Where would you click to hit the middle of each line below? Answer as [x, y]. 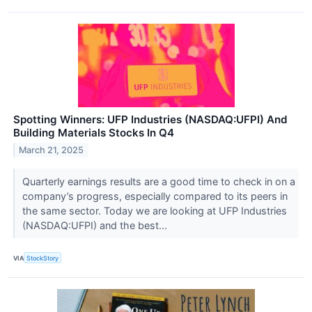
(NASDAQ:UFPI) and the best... [96, 226]
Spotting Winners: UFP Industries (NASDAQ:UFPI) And [150, 120]
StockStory [43, 258]
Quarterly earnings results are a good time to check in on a [158, 182]
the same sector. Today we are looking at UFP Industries [154, 211]
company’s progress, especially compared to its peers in [155, 196]
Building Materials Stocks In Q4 [94, 133]
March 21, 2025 [52, 150]
